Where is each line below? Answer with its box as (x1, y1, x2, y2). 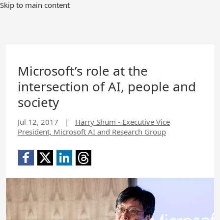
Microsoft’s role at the (18, 62, 148, 80)
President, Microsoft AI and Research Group (18, 127, 166, 137)
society (18, 93, 59, 111)
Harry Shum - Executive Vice (75, 117, 170, 127)
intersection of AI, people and (18, 78, 196, 95)
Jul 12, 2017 (18, 117, 58, 127)
